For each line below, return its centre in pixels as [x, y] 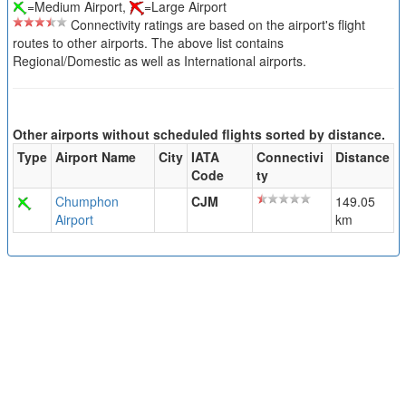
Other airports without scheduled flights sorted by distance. [198, 135]
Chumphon [87, 202]
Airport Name [95, 157]
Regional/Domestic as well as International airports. [159, 61]
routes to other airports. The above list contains [148, 43]
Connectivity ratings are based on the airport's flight [216, 25]
